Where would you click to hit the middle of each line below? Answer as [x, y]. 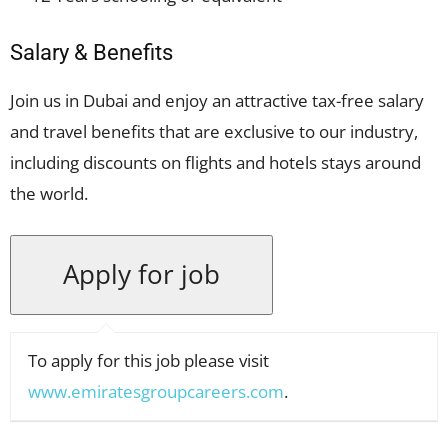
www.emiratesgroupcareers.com [156, 392]
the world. [49, 193]
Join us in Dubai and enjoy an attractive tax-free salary [217, 100]
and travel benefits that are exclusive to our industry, [214, 131]
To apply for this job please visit [148, 361]
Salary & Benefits [91, 52]
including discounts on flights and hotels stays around [215, 162]
